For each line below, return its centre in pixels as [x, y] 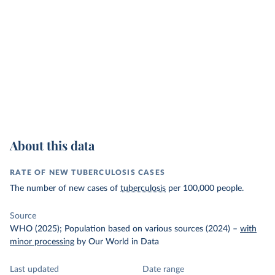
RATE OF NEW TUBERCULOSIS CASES [88, 172]
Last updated [34, 269]
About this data [52, 145]
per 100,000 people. [205, 188]
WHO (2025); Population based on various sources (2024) [120, 229]
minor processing [42, 242]
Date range [163, 269]
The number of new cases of [65, 188]
